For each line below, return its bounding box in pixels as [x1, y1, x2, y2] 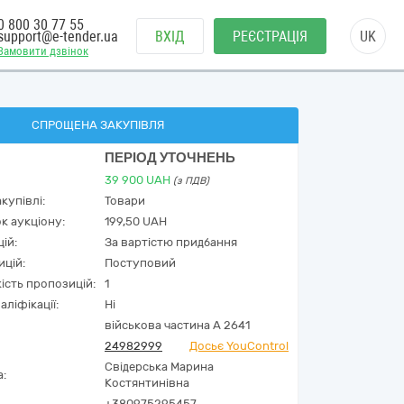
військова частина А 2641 [105, 318, 250, 332]
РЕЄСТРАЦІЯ [233, 28, 308, 45]
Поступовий [105, 256, 176, 270]
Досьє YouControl [189, 339, 289, 353]
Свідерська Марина [105, 360, 214, 373]
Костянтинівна [105, 376, 189, 390]
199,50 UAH [105, 215, 167, 228]
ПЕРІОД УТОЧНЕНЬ [105, 150, 235, 166]
